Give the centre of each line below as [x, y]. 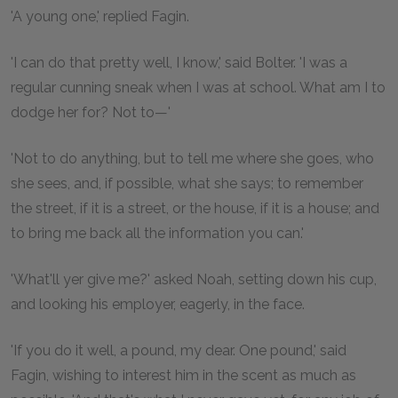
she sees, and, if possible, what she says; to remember [187, 183]
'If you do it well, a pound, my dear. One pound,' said [179, 350]
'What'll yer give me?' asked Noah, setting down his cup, [194, 279]
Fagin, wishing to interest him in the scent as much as [183, 375]
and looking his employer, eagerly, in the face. [158, 304]
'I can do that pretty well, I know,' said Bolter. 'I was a [179, 62]
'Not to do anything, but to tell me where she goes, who [192, 158]
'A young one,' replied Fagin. [100, 16]
